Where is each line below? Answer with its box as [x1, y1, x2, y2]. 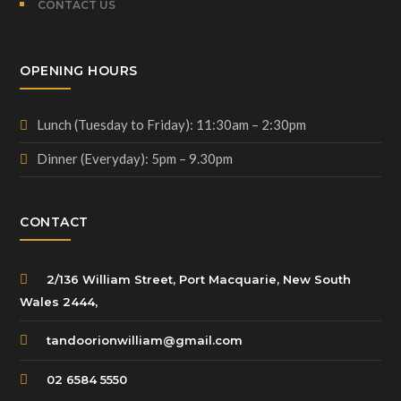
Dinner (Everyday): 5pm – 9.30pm [37, 149, 234, 166]
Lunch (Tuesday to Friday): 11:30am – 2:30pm [37, 115, 307, 132]
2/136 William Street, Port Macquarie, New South [47, 271, 352, 286]
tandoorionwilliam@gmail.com [47, 333, 243, 348]
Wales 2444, [20, 294, 98, 309]
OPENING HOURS [20, 62, 138, 79]
